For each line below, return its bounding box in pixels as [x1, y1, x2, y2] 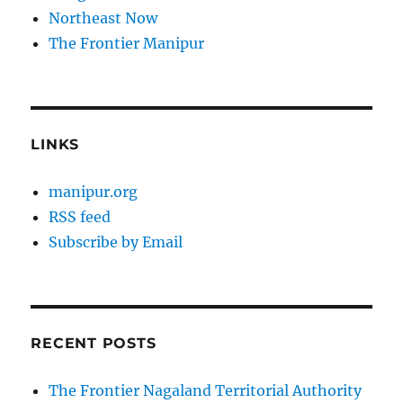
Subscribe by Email [49, 233, 184, 252]
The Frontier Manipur [49, 34, 205, 53]
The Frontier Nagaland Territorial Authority [49, 381, 363, 400]
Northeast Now [49, 9, 158, 28]
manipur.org [49, 183, 139, 201]
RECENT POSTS [31, 335, 157, 353]
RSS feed [49, 208, 112, 227]
